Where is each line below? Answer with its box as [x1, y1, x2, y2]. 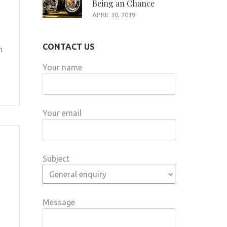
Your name [42, 63, 82, 72]
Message [42, 198, 75, 207]
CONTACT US [42, 42, 95, 52]
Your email [42, 108, 82, 118]
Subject [42, 154, 69, 164]
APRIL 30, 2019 [92, 11, 135, 19]
